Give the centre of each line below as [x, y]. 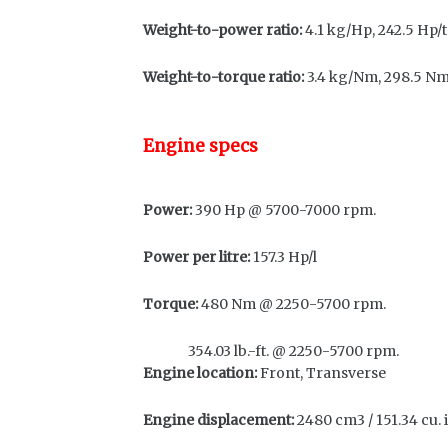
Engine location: [201, 373]
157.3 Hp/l [283, 257]
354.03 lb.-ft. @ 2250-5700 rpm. [271, 351]
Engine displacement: [218, 420]
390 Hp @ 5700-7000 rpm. [284, 210]
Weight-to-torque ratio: [223, 77]
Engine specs [200, 146]
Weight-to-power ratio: [222, 30]
